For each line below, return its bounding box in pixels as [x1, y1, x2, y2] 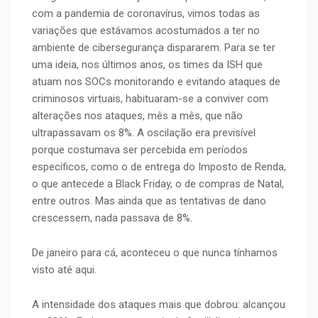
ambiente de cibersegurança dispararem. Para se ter [32, 41, 275, 55]
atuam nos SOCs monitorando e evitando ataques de [32, 75, 280, 89]
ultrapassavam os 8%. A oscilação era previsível [32, 126, 256, 140]
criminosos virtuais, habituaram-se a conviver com [32, 92, 268, 106]
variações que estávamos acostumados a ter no [32, 24, 260, 38]
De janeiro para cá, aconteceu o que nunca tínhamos [32, 246, 278, 260]
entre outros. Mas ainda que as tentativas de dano [32, 194, 266, 208]
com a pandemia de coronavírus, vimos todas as [32, 7, 260, 21]
